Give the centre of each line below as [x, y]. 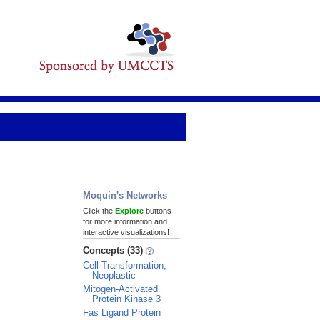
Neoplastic [114, 275]
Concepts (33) [114, 250]
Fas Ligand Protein [122, 312]
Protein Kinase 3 [126, 299]
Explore [129, 211]
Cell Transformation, [125, 265]
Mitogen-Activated [120, 289]
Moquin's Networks [125, 195]
